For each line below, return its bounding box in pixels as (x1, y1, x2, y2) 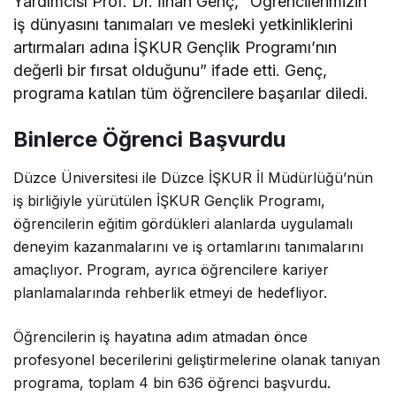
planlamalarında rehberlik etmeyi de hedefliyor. (13, 284, 328, 302)
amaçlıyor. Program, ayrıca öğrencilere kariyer (13, 261, 330, 279)
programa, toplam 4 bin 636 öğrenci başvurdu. (13, 374, 331, 392)
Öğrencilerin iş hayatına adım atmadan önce (13, 328, 308, 346)
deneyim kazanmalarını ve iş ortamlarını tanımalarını (13, 238, 364, 256)
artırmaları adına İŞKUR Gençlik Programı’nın (13, 38, 338, 57)
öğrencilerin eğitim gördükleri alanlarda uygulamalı (13, 215, 354, 233)
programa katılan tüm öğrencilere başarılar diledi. (13, 84, 369, 103)
